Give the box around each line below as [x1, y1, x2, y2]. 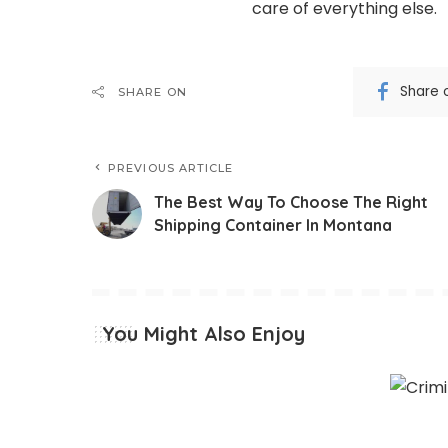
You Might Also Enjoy [102, 320, 305, 346]
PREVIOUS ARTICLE [108, 160, 234, 175]
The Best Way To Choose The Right [154, 191, 428, 212]
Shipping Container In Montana [154, 214, 392, 235]
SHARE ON [118, 84, 187, 99]
